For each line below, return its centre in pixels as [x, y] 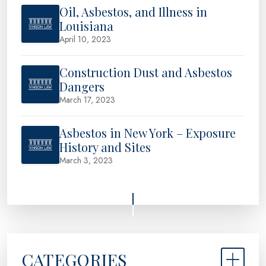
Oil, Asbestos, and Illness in [133, 12]
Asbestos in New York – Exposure [148, 133]
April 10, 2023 [85, 39]
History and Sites [105, 147]
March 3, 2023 [86, 161]
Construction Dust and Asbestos [146, 72]
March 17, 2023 [87, 100]
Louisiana [86, 26]
